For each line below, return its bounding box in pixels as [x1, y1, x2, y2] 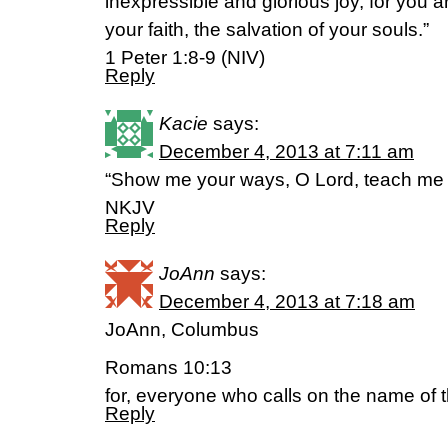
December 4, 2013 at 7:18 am [159, 291, 415, 312]
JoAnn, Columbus [105, 319, 259, 340]
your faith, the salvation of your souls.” [105, 19, 429, 40]
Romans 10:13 [105, 357, 232, 378]
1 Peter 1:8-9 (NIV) [105, 47, 265, 68]
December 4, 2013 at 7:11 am [159, 141, 414, 162]
